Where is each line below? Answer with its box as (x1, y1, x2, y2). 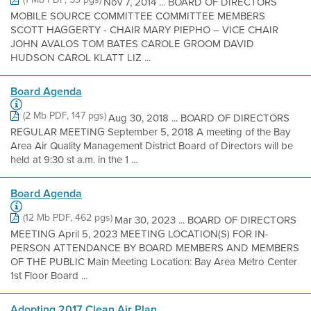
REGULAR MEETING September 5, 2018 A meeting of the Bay (10, 124, 290, 140)
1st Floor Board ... (10, 268, 87, 283)
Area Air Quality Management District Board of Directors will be (10, 138, 293, 153)
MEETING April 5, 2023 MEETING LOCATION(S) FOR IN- (10, 226, 269, 242)
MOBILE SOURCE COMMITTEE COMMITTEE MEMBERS (10, 8, 265, 24)
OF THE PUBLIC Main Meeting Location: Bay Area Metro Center (10, 254, 297, 269)
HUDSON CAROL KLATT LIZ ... (10, 50, 151, 65)
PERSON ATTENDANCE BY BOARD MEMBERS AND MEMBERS (10, 240, 299, 255)
